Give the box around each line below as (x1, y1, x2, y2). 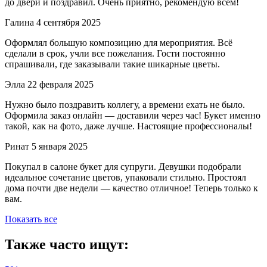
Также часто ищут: (5, 237, 129, 253)
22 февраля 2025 (27, 79, 94, 90)
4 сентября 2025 (36, 17, 101, 28)
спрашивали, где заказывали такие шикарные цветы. (5, 59, 220, 70)
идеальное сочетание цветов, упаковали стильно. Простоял (5, 172, 246, 183)
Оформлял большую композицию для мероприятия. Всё (5, 38, 232, 48)
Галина (5, 17, 34, 28)
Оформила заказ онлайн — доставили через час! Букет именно (5, 110, 260, 121)
